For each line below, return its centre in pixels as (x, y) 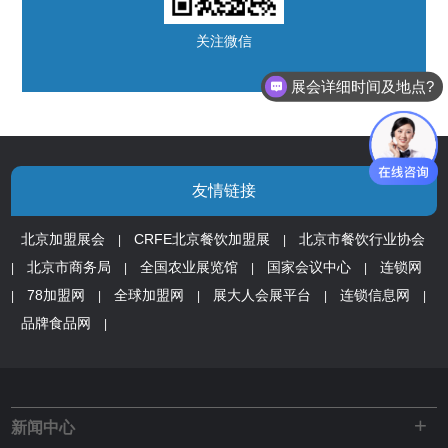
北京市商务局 (69, 267)
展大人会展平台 (262, 295)
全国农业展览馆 (189, 267)
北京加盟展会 (63, 239)
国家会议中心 (309, 267)
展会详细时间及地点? (363, 86)
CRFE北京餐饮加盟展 (202, 239)
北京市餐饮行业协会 (362, 239)
